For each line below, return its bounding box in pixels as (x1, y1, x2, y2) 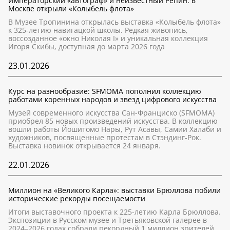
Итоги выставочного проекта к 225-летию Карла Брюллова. (8, 207, 221, 217)
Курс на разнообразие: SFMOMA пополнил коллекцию (8, 86, 201, 96)
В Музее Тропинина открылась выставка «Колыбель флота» (8, 17, 221, 27)
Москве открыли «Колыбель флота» (8, 4, 134, 13)
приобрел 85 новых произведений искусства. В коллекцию (8, 116, 218, 126)
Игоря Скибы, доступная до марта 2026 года (8, 42, 165, 51)
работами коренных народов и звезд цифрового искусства (8, 94, 217, 104)
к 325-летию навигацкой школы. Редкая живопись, (8, 25, 188, 35)
